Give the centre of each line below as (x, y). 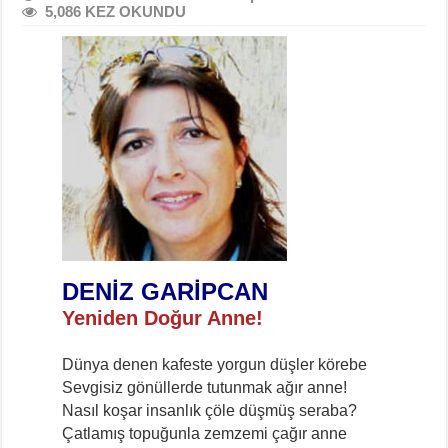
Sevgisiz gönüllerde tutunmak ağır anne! (205, 387)
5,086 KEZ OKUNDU (116, 11)
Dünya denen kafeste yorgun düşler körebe (215, 364)
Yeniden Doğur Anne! (163, 317)
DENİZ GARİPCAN (165, 291)
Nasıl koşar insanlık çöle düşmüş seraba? (210, 410)
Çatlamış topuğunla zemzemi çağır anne (205, 433)
